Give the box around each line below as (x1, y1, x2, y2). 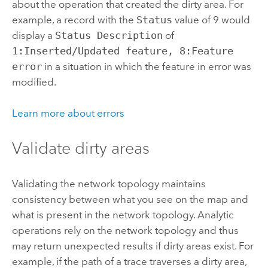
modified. (11, 75, 56, 88)
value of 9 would (172, 13, 250, 26)
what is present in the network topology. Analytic (11, 208, 234, 221)
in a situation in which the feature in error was (41, 60, 251, 72)
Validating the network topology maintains (11, 177, 206, 190)
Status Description (54, 29, 163, 41)
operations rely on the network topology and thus (11, 224, 239, 236)
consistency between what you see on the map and (11, 193, 248, 205)
